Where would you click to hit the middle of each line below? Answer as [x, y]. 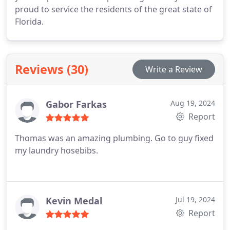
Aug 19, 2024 [193, 103]
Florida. [29, 21]
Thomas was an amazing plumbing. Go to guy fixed [114, 138]
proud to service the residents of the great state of [113, 9]
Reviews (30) [52, 69]
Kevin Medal [74, 200]
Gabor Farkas [76, 104]
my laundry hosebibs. [56, 150]
